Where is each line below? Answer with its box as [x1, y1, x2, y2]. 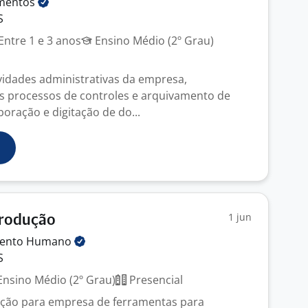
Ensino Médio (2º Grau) [92, 33, 214, 48]
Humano [26, 234, 74, 249]
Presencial [126, 272, 183, 287]
